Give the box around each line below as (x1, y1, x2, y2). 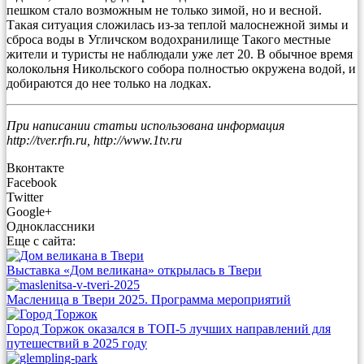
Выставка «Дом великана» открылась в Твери (6, 262, 262, 277)
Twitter (6, 189, 43, 204)
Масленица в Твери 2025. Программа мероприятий (6, 292, 291, 306)
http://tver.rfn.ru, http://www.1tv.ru (6, 132, 182, 147)
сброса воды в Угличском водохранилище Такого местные (6, 32, 331, 46)
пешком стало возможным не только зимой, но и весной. (6, 2, 325, 17)
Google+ (6, 204, 52, 219)
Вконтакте (6, 160, 64, 175)
